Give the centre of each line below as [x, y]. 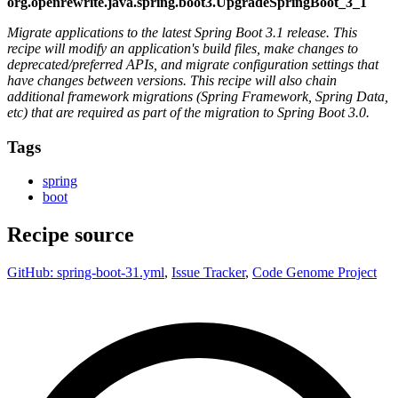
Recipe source [71, 235]
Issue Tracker [208, 273]
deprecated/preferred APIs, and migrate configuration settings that [193, 64]
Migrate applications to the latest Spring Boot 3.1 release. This [182, 32]
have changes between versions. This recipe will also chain [172, 80]
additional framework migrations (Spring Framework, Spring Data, [198, 96]
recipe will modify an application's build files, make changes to [183, 48]
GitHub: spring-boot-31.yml [86, 273]
